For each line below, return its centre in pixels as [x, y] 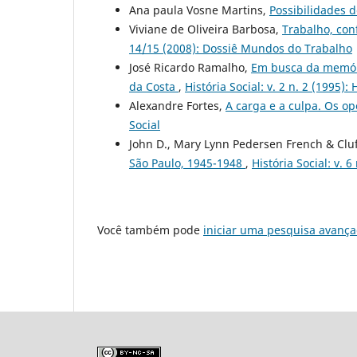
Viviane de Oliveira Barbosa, [206, 29]
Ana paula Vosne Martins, [199, 10]
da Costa [154, 87]
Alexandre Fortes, [177, 106]
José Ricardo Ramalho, [190, 68]
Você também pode [150, 230]
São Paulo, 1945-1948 [187, 163]
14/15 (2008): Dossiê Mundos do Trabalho [241, 49]
